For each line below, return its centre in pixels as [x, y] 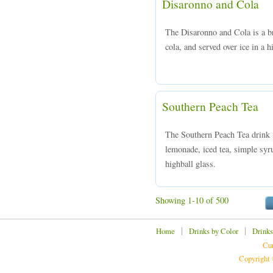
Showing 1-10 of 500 [192, 200]
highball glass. [190, 164]
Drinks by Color [214, 231]
